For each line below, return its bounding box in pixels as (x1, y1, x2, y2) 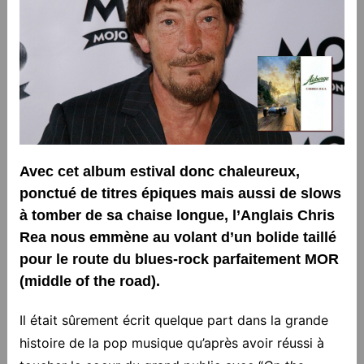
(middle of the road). (19, 272, 168, 289)
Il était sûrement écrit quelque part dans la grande (19, 311, 328, 328)
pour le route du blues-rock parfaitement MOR (19, 250, 339, 267)
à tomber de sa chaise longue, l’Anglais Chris (19, 206, 335, 223)
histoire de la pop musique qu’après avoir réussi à (19, 334, 324, 351)
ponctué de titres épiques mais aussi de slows (19, 184, 341, 201)
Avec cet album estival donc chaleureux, (19, 162, 300, 180)
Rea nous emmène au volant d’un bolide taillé (19, 228, 336, 245)
